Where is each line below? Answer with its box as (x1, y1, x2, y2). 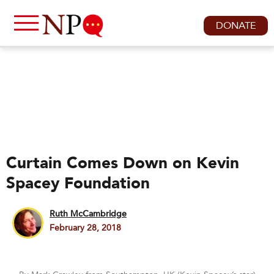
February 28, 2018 (50, 222, 121, 234)
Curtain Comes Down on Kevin (6, 152, 239, 174)
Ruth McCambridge (50, 208, 127, 220)
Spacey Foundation (6, 172, 150, 194)
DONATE (216, 19, 256, 32)
